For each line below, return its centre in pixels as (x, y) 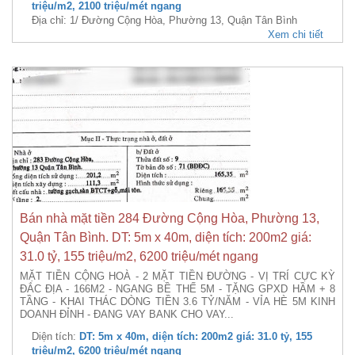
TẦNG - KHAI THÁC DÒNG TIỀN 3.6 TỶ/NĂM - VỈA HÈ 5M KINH (177, 302)
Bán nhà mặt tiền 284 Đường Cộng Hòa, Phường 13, (170, 218)
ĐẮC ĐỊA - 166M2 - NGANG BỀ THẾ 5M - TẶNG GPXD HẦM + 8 (177, 289)
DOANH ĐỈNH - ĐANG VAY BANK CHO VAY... (127, 314)
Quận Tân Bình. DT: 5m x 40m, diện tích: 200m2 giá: (166, 237)
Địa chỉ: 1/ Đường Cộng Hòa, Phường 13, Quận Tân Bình (164, 20)
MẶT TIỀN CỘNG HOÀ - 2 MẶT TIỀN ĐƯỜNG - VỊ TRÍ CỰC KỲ (177, 276)
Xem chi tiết (296, 34)
